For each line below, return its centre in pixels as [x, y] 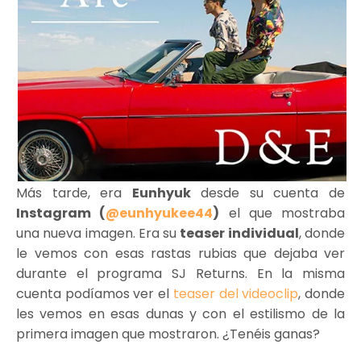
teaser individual [239, 233]
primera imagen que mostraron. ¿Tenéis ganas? [170, 334]
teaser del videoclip [236, 293]
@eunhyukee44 [160, 213]
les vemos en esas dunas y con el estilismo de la [180, 313]
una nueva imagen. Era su [98, 233]
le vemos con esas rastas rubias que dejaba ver [180, 253]
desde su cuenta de [273, 193]
